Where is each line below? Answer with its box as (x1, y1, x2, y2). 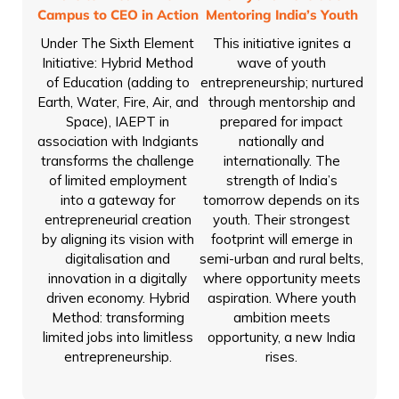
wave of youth (237, 53, 326, 71)
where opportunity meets (202, 269, 361, 287)
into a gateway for (60, 191, 175, 208)
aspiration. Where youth (207, 289, 356, 306)
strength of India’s (225, 171, 338, 189)
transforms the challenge (41, 151, 194, 169)
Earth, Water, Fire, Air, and (37, 93, 199, 110)
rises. (265, 347, 297, 365)
